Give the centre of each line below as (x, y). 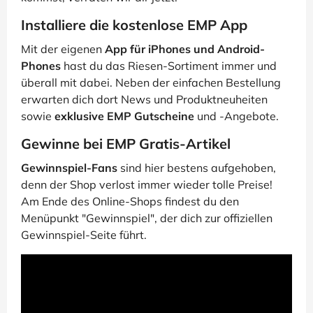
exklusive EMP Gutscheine (124, 116)
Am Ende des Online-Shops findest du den (130, 202)
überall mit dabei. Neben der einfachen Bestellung (151, 83)
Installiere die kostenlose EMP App (134, 25)
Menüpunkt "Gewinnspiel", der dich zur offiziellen (147, 218)
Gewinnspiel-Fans (69, 168)
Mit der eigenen (63, 49)
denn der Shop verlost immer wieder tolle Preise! (147, 185)
